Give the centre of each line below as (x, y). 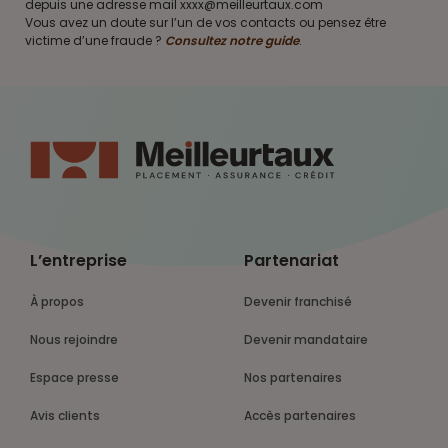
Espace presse (77, 378)
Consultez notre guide (232, 41)
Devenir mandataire (310, 340)
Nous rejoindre (78, 340)
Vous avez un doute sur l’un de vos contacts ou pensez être (205, 23)
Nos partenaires (297, 378)
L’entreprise (78, 261)
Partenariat (291, 261)
